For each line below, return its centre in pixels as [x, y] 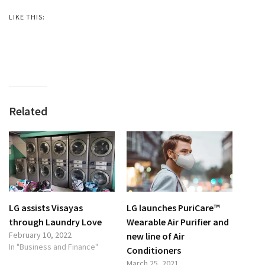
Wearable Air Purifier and [178, 222]
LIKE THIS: [27, 17]
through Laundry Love [55, 222]
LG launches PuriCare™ [173, 207]
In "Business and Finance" [54, 246]
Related [28, 111]
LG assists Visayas [46, 207]
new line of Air [156, 236]
